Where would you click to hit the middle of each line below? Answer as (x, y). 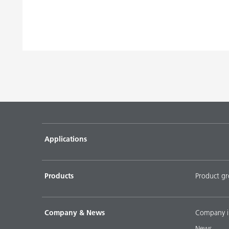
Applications (66, 139)
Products (59, 176)
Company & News (75, 212)
